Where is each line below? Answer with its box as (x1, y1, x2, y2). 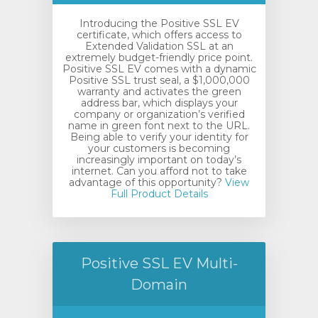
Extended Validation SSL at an (84, 40, 234, 53)
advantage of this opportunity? (69, 176, 225, 189)
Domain (131, 276, 187, 293)
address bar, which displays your (80, 97, 238, 109)
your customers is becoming (88, 142, 230, 155)
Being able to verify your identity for (70, 131, 248, 143)
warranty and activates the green (77, 85, 241, 98)
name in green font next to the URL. (68, 119, 250, 132)
